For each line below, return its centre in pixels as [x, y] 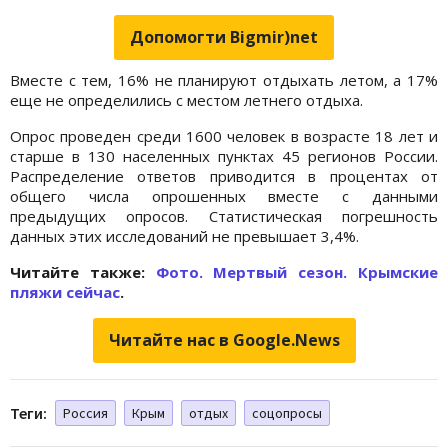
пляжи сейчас [65, 291]
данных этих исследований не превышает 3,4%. [184, 235]
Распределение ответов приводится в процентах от [224, 175]
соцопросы [287, 412]
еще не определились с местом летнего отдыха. [186, 99]
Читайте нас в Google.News [224, 339]
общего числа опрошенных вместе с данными [224, 195]
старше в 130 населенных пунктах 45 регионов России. [224, 155]
